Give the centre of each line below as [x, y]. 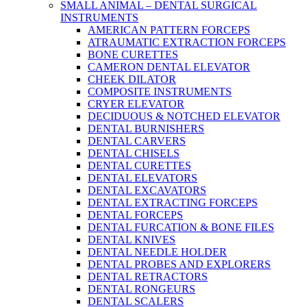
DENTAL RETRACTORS [148, 277]
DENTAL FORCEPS [135, 215]
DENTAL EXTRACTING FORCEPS [173, 202]
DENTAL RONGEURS [142, 289]
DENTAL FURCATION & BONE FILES [181, 227]
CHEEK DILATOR [132, 79]
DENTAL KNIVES [132, 240]
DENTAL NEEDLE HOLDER [157, 252]
